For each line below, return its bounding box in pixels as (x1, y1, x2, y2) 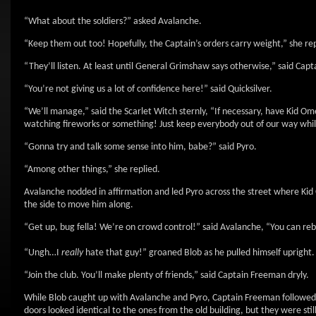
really (61, 248, 83, 258)
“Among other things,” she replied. (24, 164, 160, 175)
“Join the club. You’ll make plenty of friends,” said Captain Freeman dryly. (24, 270, 309, 281)
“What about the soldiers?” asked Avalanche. (24, 16, 202, 27)
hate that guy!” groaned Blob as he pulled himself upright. (83, 248, 315, 258)
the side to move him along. (24, 200, 133, 210)
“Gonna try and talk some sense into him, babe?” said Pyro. (24, 142, 257, 152)
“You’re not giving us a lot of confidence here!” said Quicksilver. (24, 84, 272, 95)
